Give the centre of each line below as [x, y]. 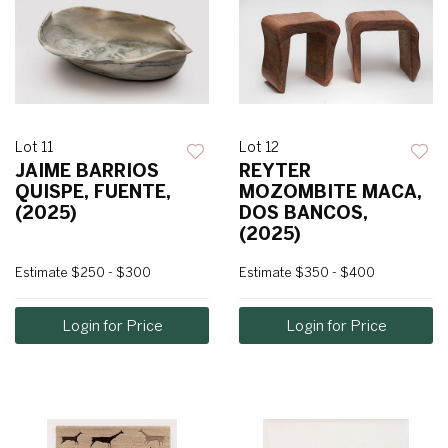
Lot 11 [34, 147]
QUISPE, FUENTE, [93, 192]
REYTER [275, 171]
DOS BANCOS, [303, 213]
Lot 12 [259, 147]
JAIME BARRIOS [87, 171]
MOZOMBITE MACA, [330, 192]
